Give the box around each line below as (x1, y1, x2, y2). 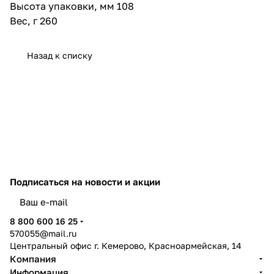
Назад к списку (27, 50, 92, 61)
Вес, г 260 (10, 14, 57, 27)
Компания (10, 253, 56, 264)
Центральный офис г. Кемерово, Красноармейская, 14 (10, 240, 242, 251)
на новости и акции (72, 176, 160, 187)
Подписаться (10, 176, 72, 187)
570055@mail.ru (10, 228, 76, 239)
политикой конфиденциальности (127, 206, 243, 215)
